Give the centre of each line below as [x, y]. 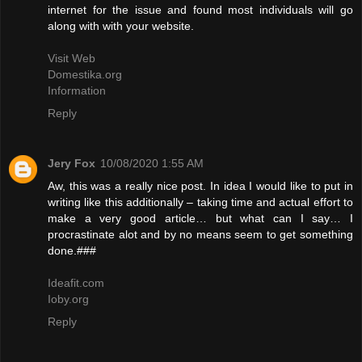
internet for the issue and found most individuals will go [200, 9]
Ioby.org [68, 299]
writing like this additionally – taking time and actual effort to [200, 202]
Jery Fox [72, 163]
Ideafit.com [76, 282]
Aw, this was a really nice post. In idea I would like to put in [200, 185]
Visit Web [72, 58]
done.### [72, 250]
